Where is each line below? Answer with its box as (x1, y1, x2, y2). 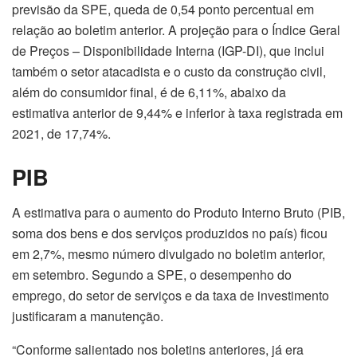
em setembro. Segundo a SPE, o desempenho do (12, 265, 292, 284)
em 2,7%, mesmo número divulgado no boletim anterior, (12, 244, 325, 263)
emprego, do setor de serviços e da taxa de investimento (12, 285, 329, 304)
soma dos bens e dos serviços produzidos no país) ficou (12, 223, 328, 242)
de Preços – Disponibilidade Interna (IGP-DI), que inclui (12, 41, 324, 61)
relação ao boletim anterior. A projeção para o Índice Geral (12, 21, 340, 40)
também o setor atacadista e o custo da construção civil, (12, 62, 326, 81)
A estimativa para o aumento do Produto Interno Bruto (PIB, (12, 202, 345, 222)
